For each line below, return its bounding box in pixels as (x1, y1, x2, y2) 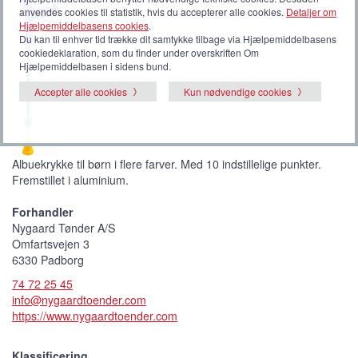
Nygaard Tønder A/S (12, 219, 115, 236)
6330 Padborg (12, 251, 84, 268)
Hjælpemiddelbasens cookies (19, 18, 149, 32)
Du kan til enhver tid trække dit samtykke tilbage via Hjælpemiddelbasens (19, 31, 336, 46)
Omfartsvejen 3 (12, 235, 89, 252)
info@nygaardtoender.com (12, 291, 146, 308)
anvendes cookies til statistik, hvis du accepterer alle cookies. (19, 4, 286, 18)
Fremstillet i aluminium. (12, 171, 129, 188)
